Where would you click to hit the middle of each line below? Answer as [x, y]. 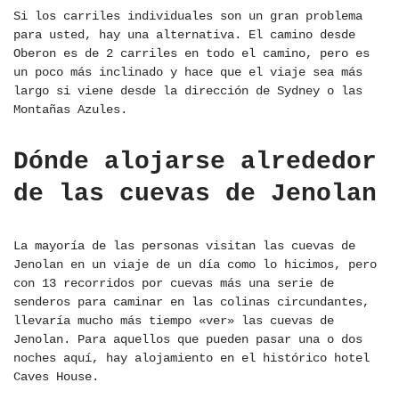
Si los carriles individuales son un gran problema [188, 16]
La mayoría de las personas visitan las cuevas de [184, 246]
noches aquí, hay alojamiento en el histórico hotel [191, 358]
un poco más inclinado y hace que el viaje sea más [188, 73]
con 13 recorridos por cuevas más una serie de [174, 284]
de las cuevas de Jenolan [195, 194]
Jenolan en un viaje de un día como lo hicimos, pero [195, 265]
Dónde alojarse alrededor [195, 162]
